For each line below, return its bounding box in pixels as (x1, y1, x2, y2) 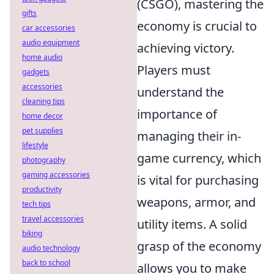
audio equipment (22, 37, 80, 48)
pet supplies (22, 125, 63, 136)
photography (22, 155, 65, 165)
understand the (137, 84, 224, 101)
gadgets (22, 67, 50, 77)
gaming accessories (22, 169, 90, 180)
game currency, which (137, 150, 261, 167)
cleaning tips (22, 96, 65, 106)
